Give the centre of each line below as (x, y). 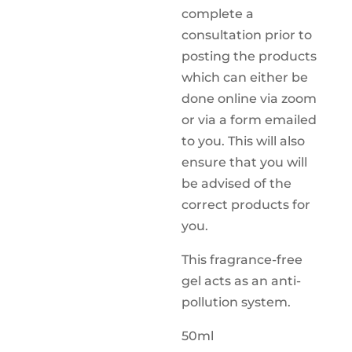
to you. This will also (244, 141)
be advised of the (237, 183)
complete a (218, 14)
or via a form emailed (249, 120)
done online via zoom (249, 99)
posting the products (249, 56)
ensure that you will (245, 162)
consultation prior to (247, 35)
